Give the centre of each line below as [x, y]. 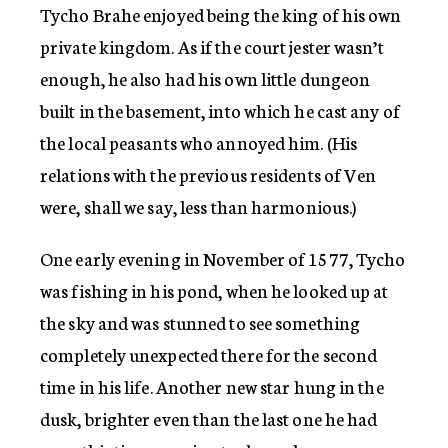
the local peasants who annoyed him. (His [199, 141]
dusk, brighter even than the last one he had [209, 417]
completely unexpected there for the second [209, 353]
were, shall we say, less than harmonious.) [198, 205]
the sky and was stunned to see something [200, 321]
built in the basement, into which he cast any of [220, 109]
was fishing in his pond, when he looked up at [214, 289]
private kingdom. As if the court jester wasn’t [212, 45]
